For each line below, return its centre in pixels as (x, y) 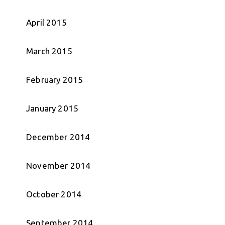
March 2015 (49, 51)
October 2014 (54, 194)
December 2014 (58, 137)
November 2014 (59, 166)
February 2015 (55, 80)
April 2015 (46, 23)
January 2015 (52, 108)
